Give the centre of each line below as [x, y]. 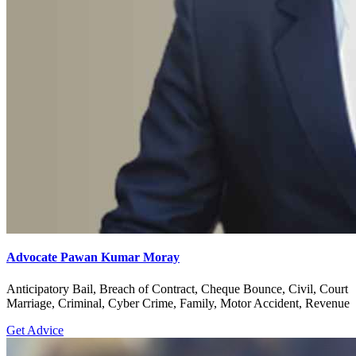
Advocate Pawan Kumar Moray [93, 257]
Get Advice [35, 330]
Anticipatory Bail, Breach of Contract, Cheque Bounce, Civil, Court [177, 288]
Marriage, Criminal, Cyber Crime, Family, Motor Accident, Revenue [178, 303]
